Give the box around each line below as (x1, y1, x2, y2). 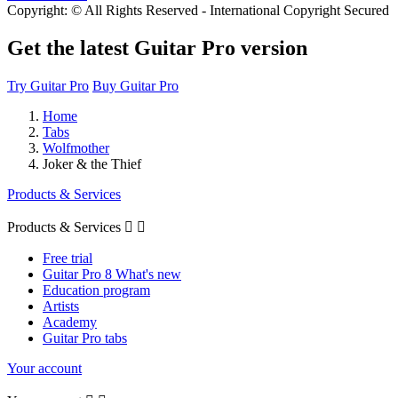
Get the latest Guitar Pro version (7, 36, 307, 60)
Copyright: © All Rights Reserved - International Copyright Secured (7, 2, 389, 18)
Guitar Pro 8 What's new (43, 266, 181, 282)
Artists (43, 298, 79, 314)
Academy (43, 314, 97, 330)
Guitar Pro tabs (43, 330, 127, 346)
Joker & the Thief (43, 155, 141, 171)
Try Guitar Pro (7, 77, 89, 93)
